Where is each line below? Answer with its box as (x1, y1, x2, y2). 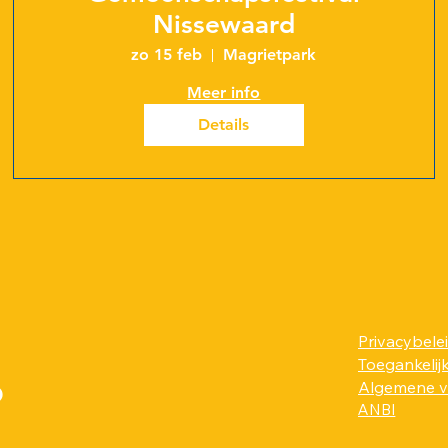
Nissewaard (152, 9, 295, 41)
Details (198, 115, 250, 135)
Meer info (187, 83, 261, 103)
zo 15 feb (131, 45, 203, 65)
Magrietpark (223, 45, 317, 65)
